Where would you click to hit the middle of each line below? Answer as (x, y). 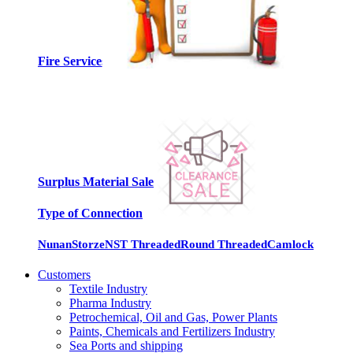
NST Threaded (143, 243)
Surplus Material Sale (96, 182)
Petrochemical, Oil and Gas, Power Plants (173, 318)
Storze (88, 243)
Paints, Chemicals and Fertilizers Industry (172, 332)
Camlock (290, 243)
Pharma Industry (110, 303)
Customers (64, 275)
